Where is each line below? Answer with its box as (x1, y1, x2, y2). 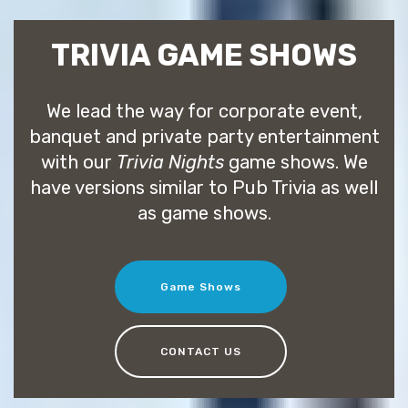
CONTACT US (159, 344, 241, 358)
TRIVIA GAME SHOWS (51, 36, 357, 73)
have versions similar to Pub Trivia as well (30, 176, 378, 199)
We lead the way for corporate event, (46, 99, 362, 122)
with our (40, 150, 117, 173)
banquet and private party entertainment (28, 125, 380, 148)
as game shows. (137, 201, 271, 224)
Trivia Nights (116, 150, 224, 173)
